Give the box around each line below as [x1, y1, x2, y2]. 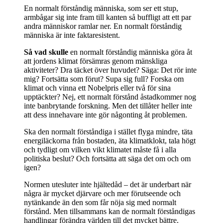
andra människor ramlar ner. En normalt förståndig [24, 21, 182, 30]
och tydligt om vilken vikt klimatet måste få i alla [24, 145, 176, 154]
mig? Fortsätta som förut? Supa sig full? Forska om [24, 74, 184, 83]
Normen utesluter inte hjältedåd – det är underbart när [24, 180, 191, 189]
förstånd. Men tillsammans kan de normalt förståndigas [24, 207, 195, 216]
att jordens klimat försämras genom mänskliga [24, 56, 167, 65]
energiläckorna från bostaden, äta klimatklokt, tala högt [24, 136, 196, 145]
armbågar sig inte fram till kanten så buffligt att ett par [24, 12, 191, 21]
